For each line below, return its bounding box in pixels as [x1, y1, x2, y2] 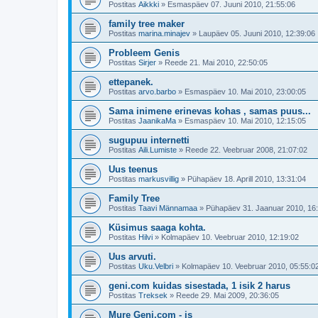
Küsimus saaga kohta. [109, 222, 206, 234]
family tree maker [109, 18, 185, 30]
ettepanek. [109, 77, 153, 88]
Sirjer [138, 58, 156, 67]
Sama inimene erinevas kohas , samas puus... [109, 106, 311, 117]
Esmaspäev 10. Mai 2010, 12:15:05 [185, 116, 306, 126]
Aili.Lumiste [138, 146, 177, 155]
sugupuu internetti [109, 135, 190, 146]
